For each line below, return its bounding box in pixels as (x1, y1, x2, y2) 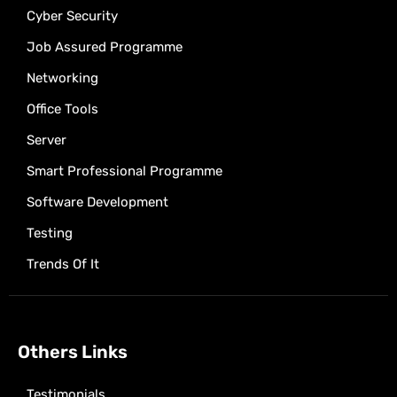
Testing (27, 225, 73, 241)
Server (27, 132, 66, 148)
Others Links (18, 341, 128, 362)
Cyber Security (27, 8, 118, 24)
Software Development (27, 194, 168, 210)
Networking (27, 70, 98, 86)
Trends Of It (27, 256, 99, 272)
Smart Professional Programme (27, 163, 222, 179)
